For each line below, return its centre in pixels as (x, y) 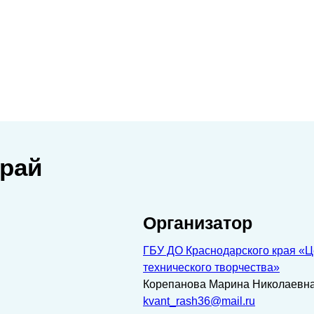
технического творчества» (211, 267)
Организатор (198, 223)
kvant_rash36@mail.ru (199, 301)
